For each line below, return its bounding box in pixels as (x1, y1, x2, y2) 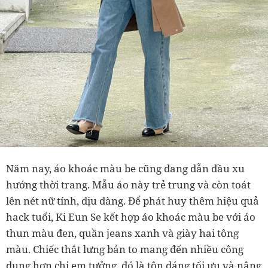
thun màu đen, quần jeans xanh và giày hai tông (6, 226, 239, 240)
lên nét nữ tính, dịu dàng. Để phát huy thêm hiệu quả (6, 194, 259, 208)
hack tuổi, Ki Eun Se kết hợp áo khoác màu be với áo (6, 210, 255, 224)
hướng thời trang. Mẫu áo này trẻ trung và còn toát (6, 178, 251, 192)
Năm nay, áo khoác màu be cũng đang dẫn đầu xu (6, 162, 245, 176)
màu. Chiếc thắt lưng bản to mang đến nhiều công (6, 242, 243, 257)
